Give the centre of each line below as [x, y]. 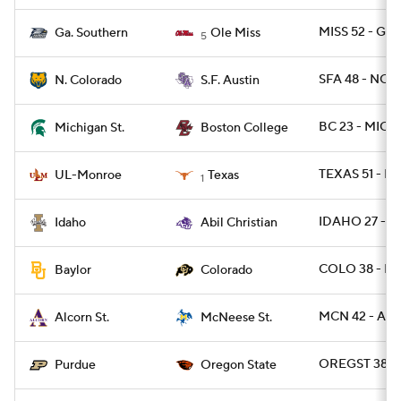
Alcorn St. [82, 318]
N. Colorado [88, 81]
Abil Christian [239, 223]
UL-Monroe [88, 175]
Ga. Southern [91, 33]
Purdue [75, 365]
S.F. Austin [230, 81]
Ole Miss [235, 33]
